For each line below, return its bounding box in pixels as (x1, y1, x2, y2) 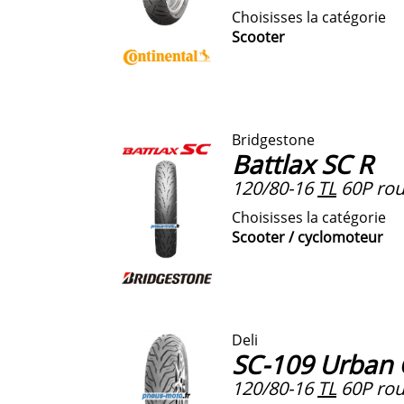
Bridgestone (232, 129, 315, 150)
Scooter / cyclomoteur (232, 226, 383, 247)
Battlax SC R (232, 146, 372, 181)
